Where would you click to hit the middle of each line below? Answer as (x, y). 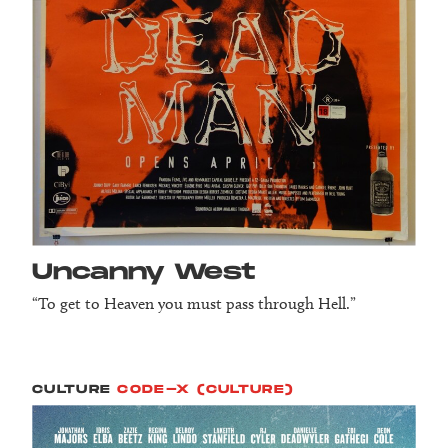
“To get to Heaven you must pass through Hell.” (194, 303)
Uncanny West (143, 272)
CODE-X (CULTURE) (206, 389)
